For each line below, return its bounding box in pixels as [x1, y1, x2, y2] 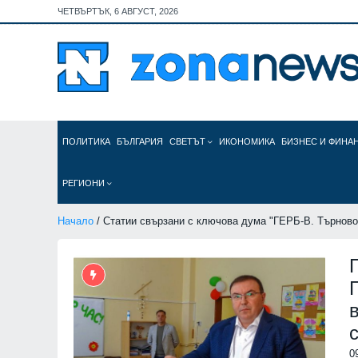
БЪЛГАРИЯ [117, 137, 163, 146]
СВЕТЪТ [169, 137, 208, 146]
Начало [58, 215, 93, 227]
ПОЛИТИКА [62, 137, 110, 146]
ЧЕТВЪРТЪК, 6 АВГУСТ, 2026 [58, 6, 178, 16]
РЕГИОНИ [62, 178, 107, 188]
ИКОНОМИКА [219, 137, 275, 146]
